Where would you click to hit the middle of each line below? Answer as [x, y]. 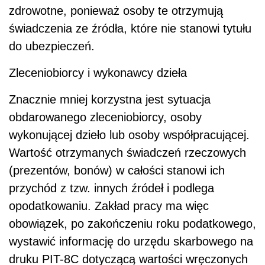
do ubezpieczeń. [52, 46]
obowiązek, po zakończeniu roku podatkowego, [132, 223]
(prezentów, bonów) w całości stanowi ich [117, 170]
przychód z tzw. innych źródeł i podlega [112, 188]
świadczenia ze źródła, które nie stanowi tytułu [130, 28]
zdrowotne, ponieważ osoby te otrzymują [116, 10]
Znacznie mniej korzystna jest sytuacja [110, 99]
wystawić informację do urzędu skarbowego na [131, 241]
